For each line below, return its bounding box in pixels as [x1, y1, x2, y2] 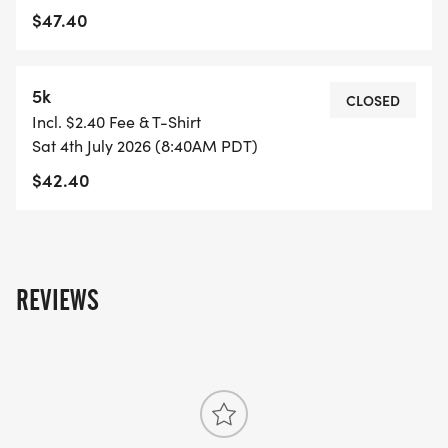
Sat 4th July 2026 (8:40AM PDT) [32, 135, 258, 157]
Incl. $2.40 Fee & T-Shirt [32, 111, 201, 133]
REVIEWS [16, 283, 99, 318]
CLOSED [346, 90, 400, 111]
